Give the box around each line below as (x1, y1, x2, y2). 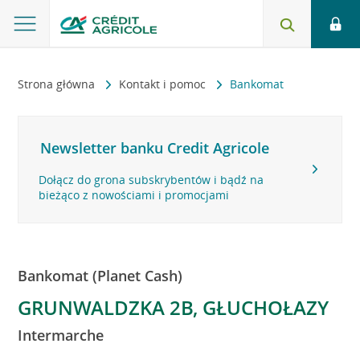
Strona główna (18, 76, 99, 92)
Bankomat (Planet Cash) (18, 266, 183, 285)
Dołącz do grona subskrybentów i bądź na (39, 172, 264, 187)
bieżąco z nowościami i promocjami (39, 187, 230, 202)
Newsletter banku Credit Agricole (40, 138, 270, 157)
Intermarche (18, 325, 104, 345)
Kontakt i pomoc (119, 76, 210, 92)
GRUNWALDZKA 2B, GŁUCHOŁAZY (18, 294, 329, 321)
